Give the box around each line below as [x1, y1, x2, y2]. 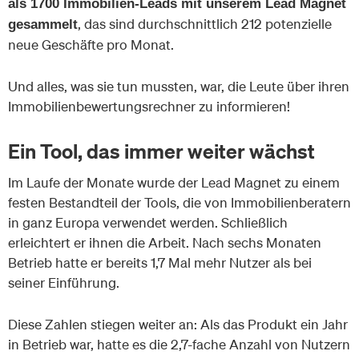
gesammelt [8, 16, 78, 32]
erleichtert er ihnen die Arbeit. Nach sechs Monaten [8, 233, 321, 251]
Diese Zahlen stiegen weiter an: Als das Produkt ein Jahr [8, 316, 348, 333]
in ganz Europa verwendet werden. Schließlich [8, 213, 288, 231]
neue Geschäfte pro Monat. [8, 35, 174, 53]
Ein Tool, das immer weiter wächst [8, 138, 315, 164]
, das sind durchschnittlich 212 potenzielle [78, 14, 332, 32]
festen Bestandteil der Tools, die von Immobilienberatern [8, 193, 351, 211]
